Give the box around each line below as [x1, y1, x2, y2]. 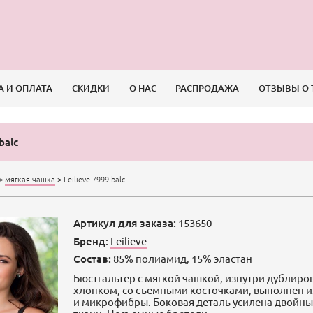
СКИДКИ [71, 82, 110, 95]
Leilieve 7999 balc [64, 173, 126, 184]
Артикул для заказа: [73, 216, 177, 231]
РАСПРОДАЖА [175, 82, 240, 95]
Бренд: [73, 233, 109, 248]
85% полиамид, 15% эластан [111, 251, 253, 265]
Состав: [73, 251, 112, 265]
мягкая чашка [5, 173, 56, 184]
